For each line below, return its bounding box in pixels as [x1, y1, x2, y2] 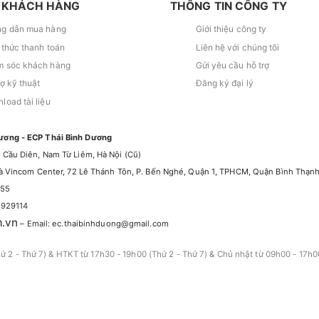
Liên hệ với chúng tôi [195, 41, 280, 53]
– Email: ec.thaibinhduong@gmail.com [18, 218, 169, 229]
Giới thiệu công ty [195, 23, 267, 35]
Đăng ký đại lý [195, 78, 253, 89]
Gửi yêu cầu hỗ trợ [195, 59, 270, 70]
